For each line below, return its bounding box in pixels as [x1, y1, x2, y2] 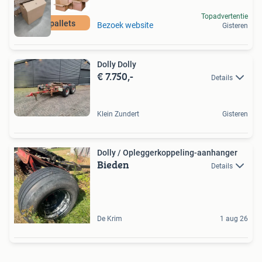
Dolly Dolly [97, 60, 136, 70]
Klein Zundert [97, 109, 139, 118]
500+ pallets [29, 19, 75, 29]
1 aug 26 [220, 214, 248, 223]
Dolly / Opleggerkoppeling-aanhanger [97, 147, 237, 157]
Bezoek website [97, 20, 153, 30]
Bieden [97, 156, 129, 173]
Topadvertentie [201, 12, 248, 21]
